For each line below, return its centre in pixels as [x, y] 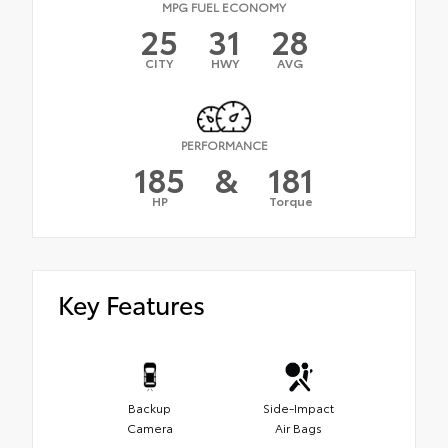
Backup [149, 408]
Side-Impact [298, 408]
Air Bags [298, 428]
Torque [291, 201]
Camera [149, 428]
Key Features [131, 304]
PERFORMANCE [224, 145]
